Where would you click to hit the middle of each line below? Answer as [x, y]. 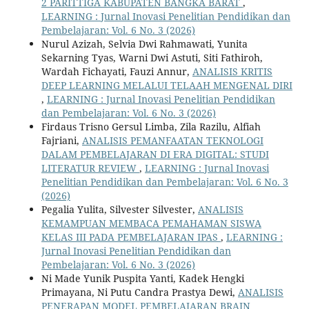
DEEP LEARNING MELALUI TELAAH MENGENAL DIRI [167, 86]
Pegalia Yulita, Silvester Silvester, [119, 210]
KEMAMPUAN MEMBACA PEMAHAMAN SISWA [151, 223]
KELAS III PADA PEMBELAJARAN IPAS [131, 237]
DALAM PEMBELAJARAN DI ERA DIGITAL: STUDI [155, 154]
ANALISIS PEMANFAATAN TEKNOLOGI [172, 141]
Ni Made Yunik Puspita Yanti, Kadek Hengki [142, 279]
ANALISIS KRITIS [232, 72]
